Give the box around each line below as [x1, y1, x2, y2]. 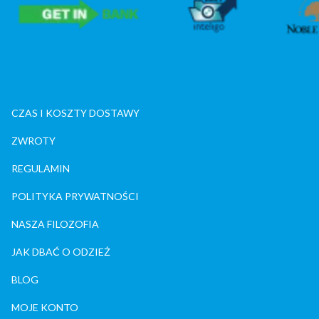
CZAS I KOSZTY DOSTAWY [11, 107, 140, 120]
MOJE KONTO [11, 301, 78, 314]
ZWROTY [11, 135, 56, 147]
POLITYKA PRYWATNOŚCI [11, 190, 139, 203]
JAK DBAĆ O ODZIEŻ [11, 246, 110, 258]
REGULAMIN [11, 162, 70, 175]
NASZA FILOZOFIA [11, 218, 99, 231]
